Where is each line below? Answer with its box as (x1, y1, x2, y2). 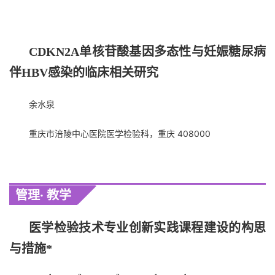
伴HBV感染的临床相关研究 (9, 65, 158, 79)
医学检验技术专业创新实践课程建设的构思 (29, 221, 266, 234)
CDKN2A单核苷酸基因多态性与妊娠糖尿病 (29, 44, 266, 58)
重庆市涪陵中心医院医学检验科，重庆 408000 (29, 128, 211, 139)
